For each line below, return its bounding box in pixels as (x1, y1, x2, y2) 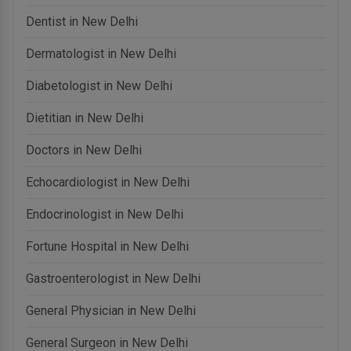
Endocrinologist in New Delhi (26, 206, 183, 222)
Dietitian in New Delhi (26, 110, 143, 125)
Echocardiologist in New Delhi (26, 174, 190, 190)
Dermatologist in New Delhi (26, 45, 176, 61)
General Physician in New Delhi (26, 302, 196, 318)
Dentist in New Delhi (26, 13, 138, 29)
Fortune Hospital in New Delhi (26, 238, 189, 254)
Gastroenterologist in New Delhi (26, 270, 201, 286)
